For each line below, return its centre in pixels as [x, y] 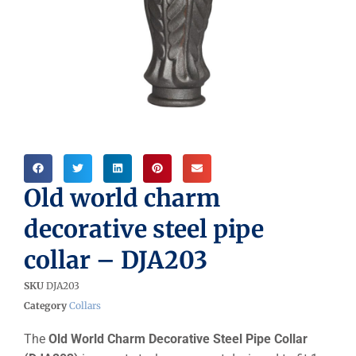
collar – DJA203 [116, 259]
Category [45, 305]
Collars [85, 305]
